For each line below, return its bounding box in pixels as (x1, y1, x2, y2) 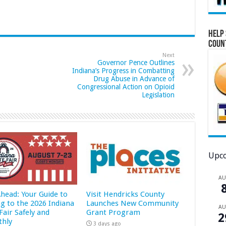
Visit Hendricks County (86, 189, 165, 199)
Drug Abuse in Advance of (93, 75, 175, 83)
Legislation (141, 91, 175, 99)
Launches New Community (86, 198, 179, 208)
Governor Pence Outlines (97, 59, 175, 67)
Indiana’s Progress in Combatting (72, 67, 175, 75)
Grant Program (86, 207, 141, 217)
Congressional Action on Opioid (77, 83, 175, 91)
